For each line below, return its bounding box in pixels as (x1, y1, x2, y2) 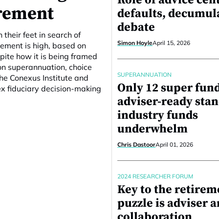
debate (117, 20, 155, 35)
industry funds (117, 108, 198, 123)
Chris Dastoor (117, 141, 155, 148)
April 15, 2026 (153, 39, 190, 46)
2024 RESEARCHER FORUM (117, 173, 193, 180)
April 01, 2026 (155, 141, 193, 148)
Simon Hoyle (117, 39, 153, 46)
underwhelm (117, 122, 188, 136)
